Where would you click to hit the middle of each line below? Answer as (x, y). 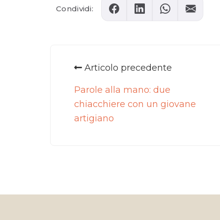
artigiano (94, 119)
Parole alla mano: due (122, 90)
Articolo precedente (127, 68)
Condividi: (75, 8)
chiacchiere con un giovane (135, 104)
